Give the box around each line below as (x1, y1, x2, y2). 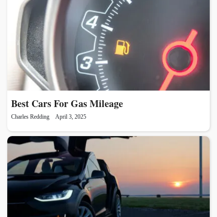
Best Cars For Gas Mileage (11, 96, 123, 110)
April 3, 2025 (55, 113, 86, 120)
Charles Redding (11, 113, 49, 120)
